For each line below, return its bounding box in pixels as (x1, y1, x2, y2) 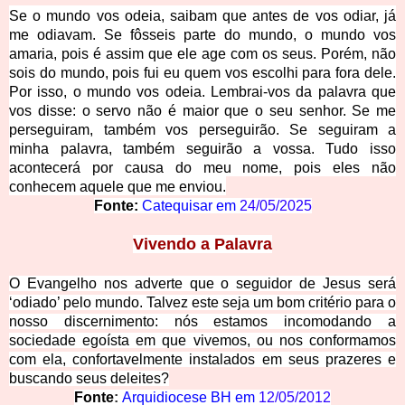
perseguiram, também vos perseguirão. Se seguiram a (9, 122, 396, 138)
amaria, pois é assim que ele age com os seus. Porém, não (9, 46, 396, 62)
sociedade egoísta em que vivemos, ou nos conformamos (9, 333, 396, 349)
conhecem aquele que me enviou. (9, 179, 226, 195)
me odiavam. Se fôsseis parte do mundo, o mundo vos (9, 27, 396, 43)
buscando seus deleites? (9, 371, 169, 387)
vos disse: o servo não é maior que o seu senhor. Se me (9, 103, 396, 119)
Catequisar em (141, 198, 240, 214)
